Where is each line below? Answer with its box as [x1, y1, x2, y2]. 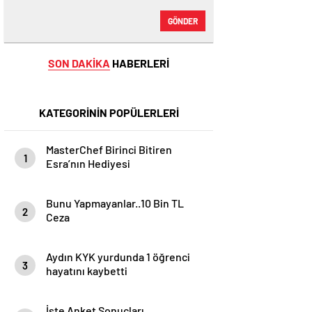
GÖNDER [168, 15, 198, 26]
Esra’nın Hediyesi [46, 157, 130, 170]
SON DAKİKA [48, 56, 110, 70]
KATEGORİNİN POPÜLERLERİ [38, 106, 179, 119]
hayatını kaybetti [46, 264, 127, 277]
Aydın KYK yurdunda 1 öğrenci [46, 250, 190, 263]
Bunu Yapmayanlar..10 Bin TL [46, 196, 184, 210]
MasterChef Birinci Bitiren [46, 143, 172, 156]
